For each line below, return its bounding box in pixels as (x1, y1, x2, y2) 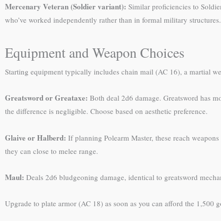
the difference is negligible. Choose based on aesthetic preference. (5, 106, 208, 116)
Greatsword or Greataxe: (5, 92, 88, 104)
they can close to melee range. (5, 146, 98, 156)
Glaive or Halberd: (5, 132, 66, 143)
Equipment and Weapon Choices (5, 43, 184, 62)
